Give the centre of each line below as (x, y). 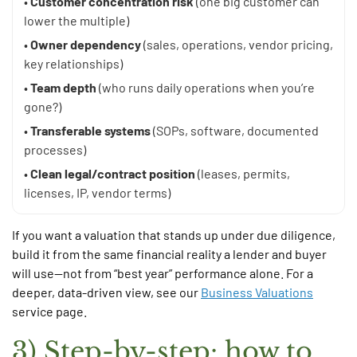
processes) (55, 150)
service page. (49, 312)
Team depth (63, 88)
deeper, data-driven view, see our (106, 292)
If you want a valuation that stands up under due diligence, (174, 235)
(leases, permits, (243, 174)
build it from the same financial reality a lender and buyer (169, 254)
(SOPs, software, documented (235, 131)
